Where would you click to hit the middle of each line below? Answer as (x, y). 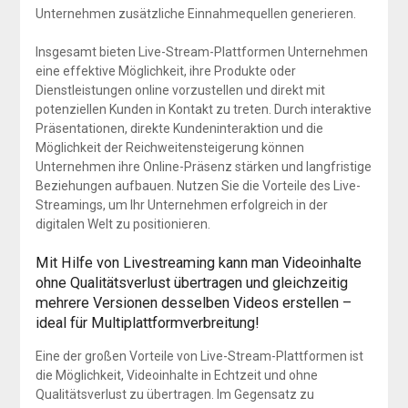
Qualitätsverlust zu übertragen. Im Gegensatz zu (174, 394)
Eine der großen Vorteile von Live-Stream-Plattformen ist (199, 356)
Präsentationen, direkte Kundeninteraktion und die (179, 128)
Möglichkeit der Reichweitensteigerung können (169, 147)
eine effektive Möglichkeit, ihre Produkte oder (165, 71)
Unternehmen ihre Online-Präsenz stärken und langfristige (203, 166)
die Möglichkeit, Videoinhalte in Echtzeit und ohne (176, 375)
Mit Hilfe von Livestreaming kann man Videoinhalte (198, 262)
